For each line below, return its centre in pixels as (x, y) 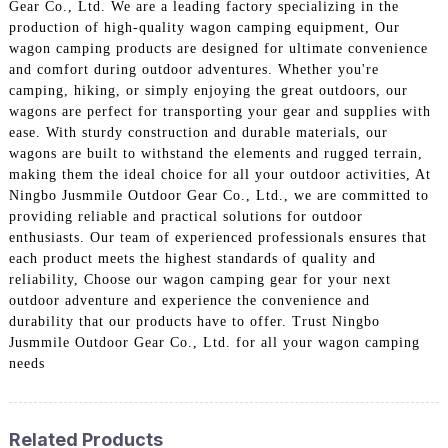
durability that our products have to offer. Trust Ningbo (194, 322)
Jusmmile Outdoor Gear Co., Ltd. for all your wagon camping (214, 343)
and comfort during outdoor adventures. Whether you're (193, 70)
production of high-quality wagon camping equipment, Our (204, 28)
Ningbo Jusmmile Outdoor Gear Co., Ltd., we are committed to (218, 196)
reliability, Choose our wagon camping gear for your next (199, 280)
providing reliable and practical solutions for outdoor (185, 217)
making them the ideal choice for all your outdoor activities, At (219, 175)
